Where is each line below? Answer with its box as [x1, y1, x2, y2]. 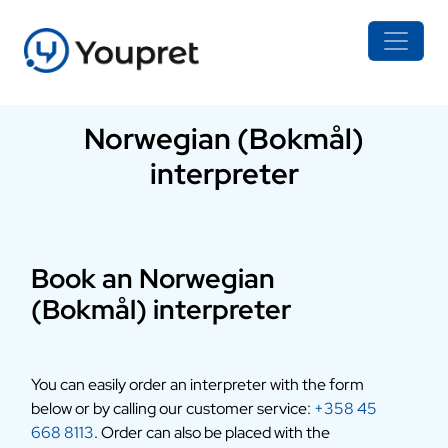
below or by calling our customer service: [30, 398, 314, 419]
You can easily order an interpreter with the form [30, 374, 364, 395]
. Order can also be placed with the [93, 422, 330, 443]
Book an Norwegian [30, 261, 275, 296]
